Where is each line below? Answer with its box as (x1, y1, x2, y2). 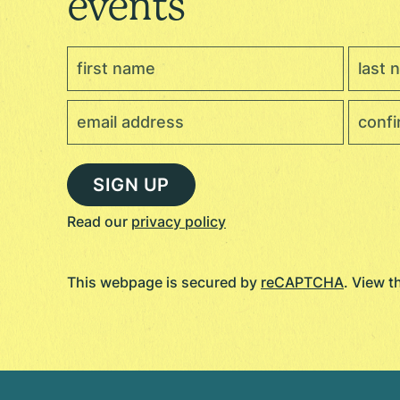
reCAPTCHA (261, 272, 344, 291)
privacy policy (131, 212, 226, 230)
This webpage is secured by (67, 272, 261, 291)
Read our (67, 212, 128, 230)
